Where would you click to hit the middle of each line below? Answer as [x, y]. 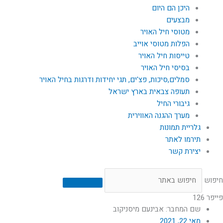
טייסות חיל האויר [164, 56]
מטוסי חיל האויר [165, 32]
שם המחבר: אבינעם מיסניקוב [157, 209]
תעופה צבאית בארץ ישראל [149, 91]
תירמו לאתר [183, 139]
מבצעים [178, 20]
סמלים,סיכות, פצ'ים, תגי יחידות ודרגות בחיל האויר [114, 79]
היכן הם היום [170, 8]
